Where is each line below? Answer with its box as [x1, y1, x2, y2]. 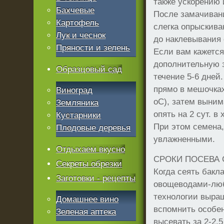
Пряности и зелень [56, 43, 130, 52]
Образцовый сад [56, 64, 122, 74]
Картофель [56, 18, 99, 27]
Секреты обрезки [56, 159, 122, 168]
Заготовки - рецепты [56, 173, 136, 183]
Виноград [56, 85, 93, 95]
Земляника [56, 98, 99, 107]
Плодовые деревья [56, 123, 131, 132]
